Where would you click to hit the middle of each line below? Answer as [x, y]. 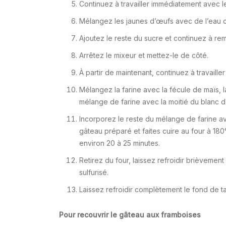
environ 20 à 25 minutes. [120, 143]
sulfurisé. [94, 172]
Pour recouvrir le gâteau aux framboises [130, 215]
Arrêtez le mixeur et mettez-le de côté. [144, 55]
